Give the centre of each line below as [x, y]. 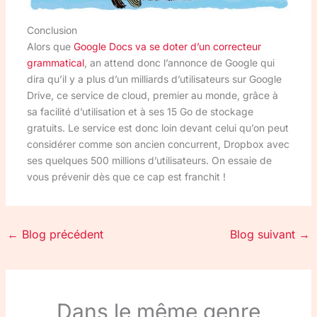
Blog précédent [60, 234]
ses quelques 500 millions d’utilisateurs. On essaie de [149, 160]
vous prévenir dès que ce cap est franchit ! [126, 176]
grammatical [55, 62]
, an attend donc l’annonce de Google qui [179, 62]
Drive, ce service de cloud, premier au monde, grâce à [152, 95]
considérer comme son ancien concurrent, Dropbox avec [158, 144]
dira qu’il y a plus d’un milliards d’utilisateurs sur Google [154, 79]
